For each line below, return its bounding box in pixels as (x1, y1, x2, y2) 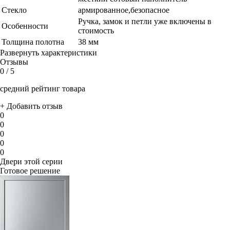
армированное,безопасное (78, 6, 169, 15)
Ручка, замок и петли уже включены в (78, 17, 212, 26)
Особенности (2, 22, 48, 31)
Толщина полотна (2, 37, 64, 47)
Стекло (2, 6, 27, 15)
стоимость (78, 26, 114, 35)
